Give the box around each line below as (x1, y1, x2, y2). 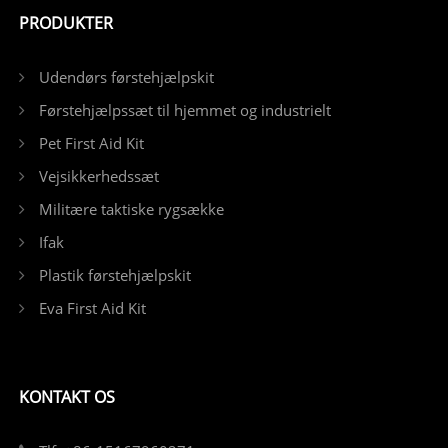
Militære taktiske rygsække (38, 198, 224, 219)
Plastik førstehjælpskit (38, 264, 191, 285)
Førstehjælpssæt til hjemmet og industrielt (38, 99, 331, 120)
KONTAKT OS (18, 385, 115, 408)
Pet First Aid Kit (38, 132, 144, 153)
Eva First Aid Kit (38, 297, 146, 318)
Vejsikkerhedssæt (38, 165, 159, 186)
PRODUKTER (18, 11, 113, 34)
